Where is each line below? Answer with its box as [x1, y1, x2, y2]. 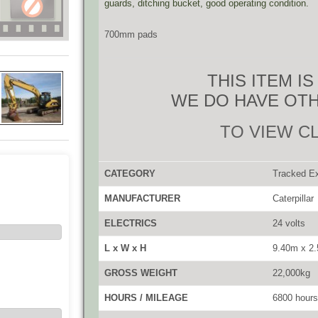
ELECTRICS [104, 218, 157, 229]
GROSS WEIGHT [104, 268, 177, 278]
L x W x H [104, 243, 146, 253]
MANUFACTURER [104, 193, 180, 204]
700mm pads [104, 29, 158, 40]
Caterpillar [273, 193, 314, 204]
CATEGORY [104, 168, 155, 179]
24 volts [273, 218, 305, 229]
